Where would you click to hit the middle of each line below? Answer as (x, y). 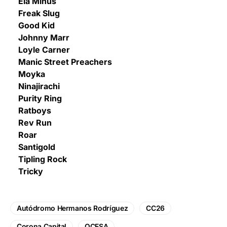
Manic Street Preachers (61, 62)
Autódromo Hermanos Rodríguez (72, 208)
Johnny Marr (40, 37)
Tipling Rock (39, 159)
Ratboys (31, 110)
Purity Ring (36, 98)
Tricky (27, 171)
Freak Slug (35, 13)
